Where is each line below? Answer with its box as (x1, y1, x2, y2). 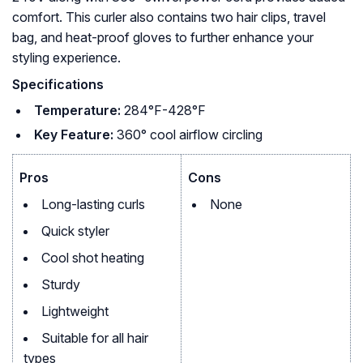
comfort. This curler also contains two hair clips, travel (12, 9, 326, 26)
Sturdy (41, 276, 80, 293)
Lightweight (41, 303, 109, 320)
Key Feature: (34, 126, 117, 143)
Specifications (12, 76, 104, 93)
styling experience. (12, 49, 121, 66)
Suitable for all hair (41, 330, 148, 347)
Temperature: (34, 102, 124, 119)
